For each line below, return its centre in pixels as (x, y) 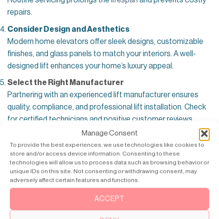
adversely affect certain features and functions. (75, 180)
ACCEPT (109, 198)
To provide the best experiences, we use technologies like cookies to (107, 145)
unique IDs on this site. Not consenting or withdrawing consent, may (103, 171)
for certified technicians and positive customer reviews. (101, 120)
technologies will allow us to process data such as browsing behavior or (109, 163)
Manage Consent (109, 133)
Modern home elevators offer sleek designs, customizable (105, 41)
